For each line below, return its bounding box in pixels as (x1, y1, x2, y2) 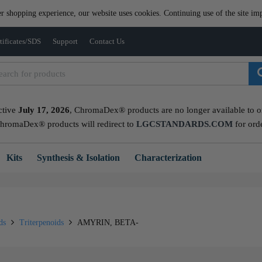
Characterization (135, 153, 202, 163)
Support (53, 37, 78, 46)
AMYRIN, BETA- (75, 218, 139, 227)
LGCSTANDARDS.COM (136, 119, 233, 129)
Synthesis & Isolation (37, 153, 120, 163)
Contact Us (89, 37, 125, 46)
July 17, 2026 (18, 105, 70, 115)
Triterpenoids (17, 218, 66, 227)
